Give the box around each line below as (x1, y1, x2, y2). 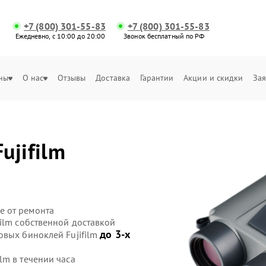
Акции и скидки (183, 72, 243, 83)
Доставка (96, 72, 131, 83)
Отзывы (57, 72, 86, 83)
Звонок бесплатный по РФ (123, 31, 205, 40)
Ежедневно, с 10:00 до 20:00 (15, 31, 106, 40)
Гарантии (140, 72, 174, 83)
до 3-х (100, 227, 130, 241)
